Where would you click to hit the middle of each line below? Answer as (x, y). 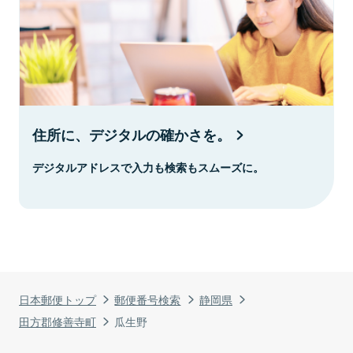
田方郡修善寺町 (58, 321)
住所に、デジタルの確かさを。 (132, 134)
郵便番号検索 (148, 299)
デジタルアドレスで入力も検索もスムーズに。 (148, 167)
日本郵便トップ (58, 299)
